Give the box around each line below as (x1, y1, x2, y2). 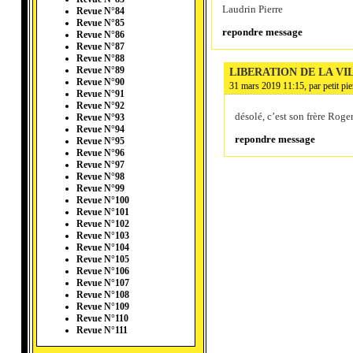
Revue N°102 (76, 218, 129, 230)
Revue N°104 (76, 242, 129, 254)
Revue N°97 (76, 159, 124, 171)
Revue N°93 (76, 112, 124, 124)
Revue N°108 (76, 289, 129, 301)
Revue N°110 (76, 313, 128, 325)
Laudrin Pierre (222, 2, 284, 15)
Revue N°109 (76, 301, 129, 313)
